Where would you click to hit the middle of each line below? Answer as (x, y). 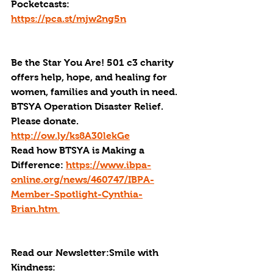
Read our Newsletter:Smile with (86, 253)
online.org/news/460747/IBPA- (83, 179)
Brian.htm (35, 209)
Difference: (38, 165)
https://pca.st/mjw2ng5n (69, 19)
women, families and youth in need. (94, 92)
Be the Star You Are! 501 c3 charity (94, 62)
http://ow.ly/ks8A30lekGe (70, 136)
